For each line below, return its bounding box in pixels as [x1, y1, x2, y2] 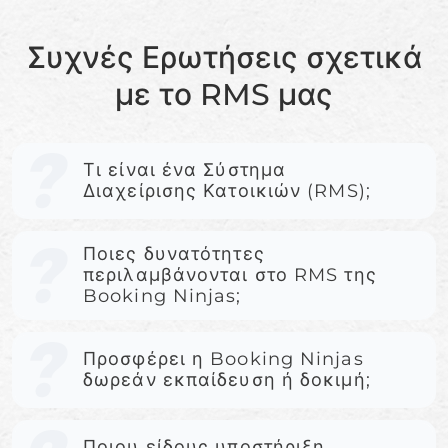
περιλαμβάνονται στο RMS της [83, 264, 377, 287]
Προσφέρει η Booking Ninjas [83, 348, 364, 371]
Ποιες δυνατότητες [83, 243, 265, 266]
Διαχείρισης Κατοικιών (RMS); [83, 180, 371, 203]
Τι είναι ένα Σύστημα [83, 159, 286, 182]
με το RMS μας [115, 76, 333, 114]
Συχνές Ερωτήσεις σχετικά [26, 39, 422, 77]
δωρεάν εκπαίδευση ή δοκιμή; [83, 369, 371, 392]
